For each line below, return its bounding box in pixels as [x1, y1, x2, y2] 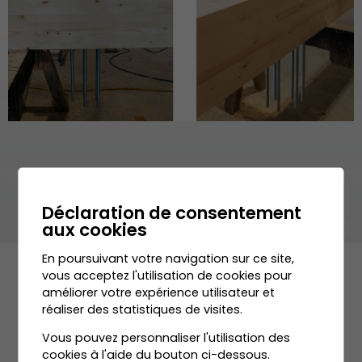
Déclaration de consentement [42, 200, 302, 225]
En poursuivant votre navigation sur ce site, [42, 250, 295, 267]
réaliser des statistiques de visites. [42, 301, 243, 318]
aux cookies [42, 217, 148, 242]
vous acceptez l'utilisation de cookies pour [42, 267, 293, 284]
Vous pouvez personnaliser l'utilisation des [42, 329, 291, 346]
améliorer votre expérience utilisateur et [42, 284, 276, 301]
